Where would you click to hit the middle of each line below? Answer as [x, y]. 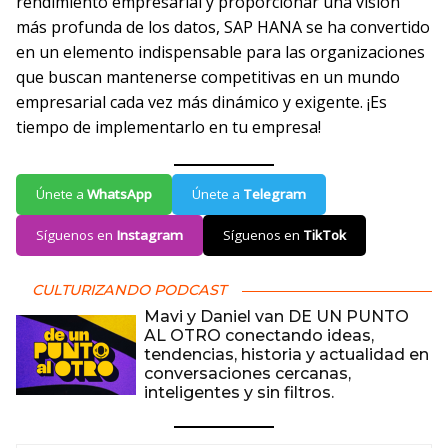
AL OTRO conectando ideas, [259, 335]
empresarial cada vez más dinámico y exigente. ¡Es [201, 102]
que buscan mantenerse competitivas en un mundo [208, 77]
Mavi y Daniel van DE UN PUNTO [276, 316]
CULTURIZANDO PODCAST [129, 290]
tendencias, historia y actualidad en [286, 354]
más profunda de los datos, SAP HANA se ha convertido [223, 27]
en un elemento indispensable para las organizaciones [220, 52]
